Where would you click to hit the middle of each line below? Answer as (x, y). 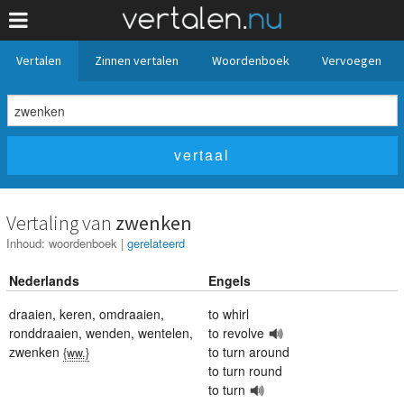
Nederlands (44, 280)
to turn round (245, 370)
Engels (230, 280)
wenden (108, 332)
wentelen (164, 332)
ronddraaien (44, 332)
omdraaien (130, 313)
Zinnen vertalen (136, 60)
